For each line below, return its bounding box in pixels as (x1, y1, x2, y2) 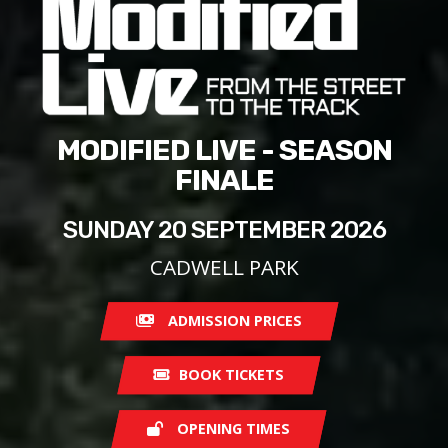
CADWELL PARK (149, 252, 299, 281)
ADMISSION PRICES (168, 310, 302, 330)
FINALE (174, 162, 274, 197)
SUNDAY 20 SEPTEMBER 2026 (62, 215, 386, 244)
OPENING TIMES (177, 418, 291, 438)
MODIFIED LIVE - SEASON (56, 132, 392, 167)
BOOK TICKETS (179, 364, 285, 384)
